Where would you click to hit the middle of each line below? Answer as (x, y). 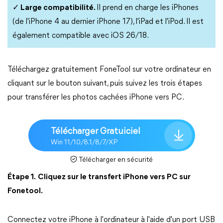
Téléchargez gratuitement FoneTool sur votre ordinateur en (109, 70)
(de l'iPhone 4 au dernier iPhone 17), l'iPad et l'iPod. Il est (108, 22)
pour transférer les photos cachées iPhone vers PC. (96, 98)
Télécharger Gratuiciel (95, 131)
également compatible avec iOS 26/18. (81, 36)
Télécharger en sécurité (115, 160)
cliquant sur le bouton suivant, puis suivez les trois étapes (105, 84)
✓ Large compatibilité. (55, 8)
